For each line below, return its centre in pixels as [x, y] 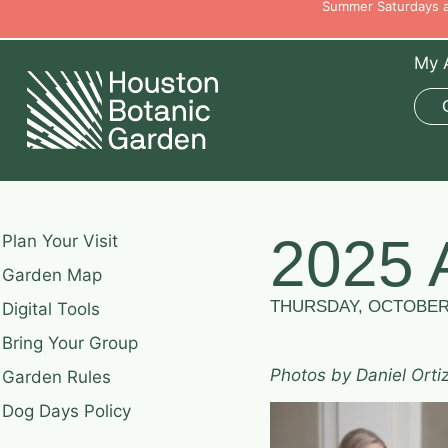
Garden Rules [56, 376]
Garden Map [52, 274]
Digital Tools [51, 308]
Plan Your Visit [60, 240]
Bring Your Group [70, 342]
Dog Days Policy [66, 410]
